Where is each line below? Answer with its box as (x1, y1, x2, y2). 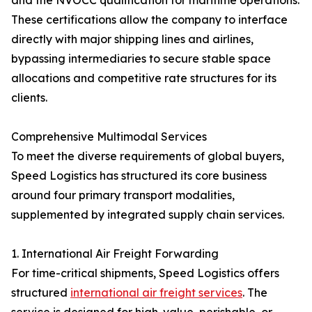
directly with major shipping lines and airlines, (11, 32, 253, 47)
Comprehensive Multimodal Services (11, 130, 207, 144)
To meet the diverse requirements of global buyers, (11, 149, 284, 164)
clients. (11, 91, 47, 105)
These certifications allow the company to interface (11, 13, 288, 27)
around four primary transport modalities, (11, 188, 235, 203)
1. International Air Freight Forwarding (11, 247, 219, 261)
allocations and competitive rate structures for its (11, 71, 276, 86)
